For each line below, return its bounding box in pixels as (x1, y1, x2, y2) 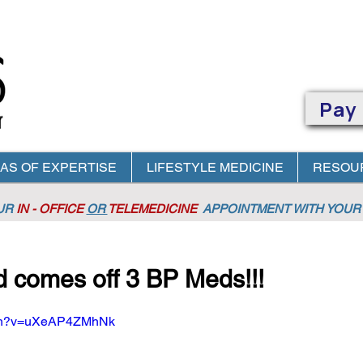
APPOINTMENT (199, 202, 293, 216)
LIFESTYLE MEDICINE (146, 160, 284, 175)
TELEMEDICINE (107, 202, 200, 216)
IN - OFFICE (15, 202, 83, 216)
